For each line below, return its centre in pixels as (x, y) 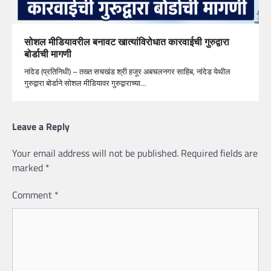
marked (29, 168)
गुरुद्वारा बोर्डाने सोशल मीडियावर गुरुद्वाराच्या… (85, 83)
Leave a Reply (41, 127)
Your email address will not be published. (95, 153)
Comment (33, 195)
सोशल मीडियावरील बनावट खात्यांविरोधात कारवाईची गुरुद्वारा (127, 42)
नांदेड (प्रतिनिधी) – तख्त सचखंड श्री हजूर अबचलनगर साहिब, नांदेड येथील (127, 72)
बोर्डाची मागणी (48, 54)
